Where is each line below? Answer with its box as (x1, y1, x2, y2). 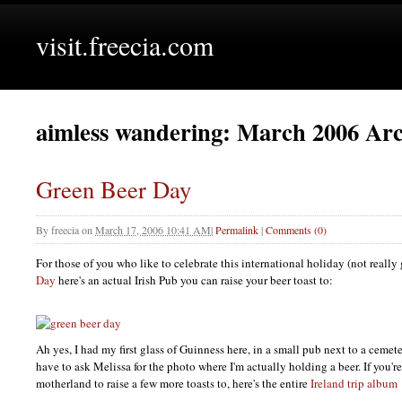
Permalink (215, 223, 258, 238)
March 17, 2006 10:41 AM (95, 223, 211, 238)
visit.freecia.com (36, 27, 214, 63)
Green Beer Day (36, 173, 191, 206)
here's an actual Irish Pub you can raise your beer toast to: (56, 272, 333, 289)
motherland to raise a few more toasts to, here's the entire (36, 374, 310, 391)
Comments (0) (266, 223, 327, 238)
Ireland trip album (310, 374, 398, 391)
